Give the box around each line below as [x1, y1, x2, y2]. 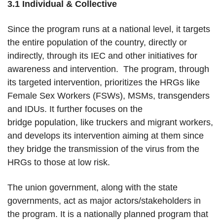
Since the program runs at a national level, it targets [7, 24, 210, 35]
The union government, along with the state [7, 183, 178, 193]
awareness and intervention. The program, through [7, 64, 209, 74]
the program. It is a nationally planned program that [7, 209, 208, 220]
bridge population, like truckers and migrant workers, [7, 117, 213, 128]
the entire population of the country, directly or [7, 37, 187, 48]
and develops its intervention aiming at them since [7, 131, 204, 141]
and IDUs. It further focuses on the [7, 104, 143, 114]
